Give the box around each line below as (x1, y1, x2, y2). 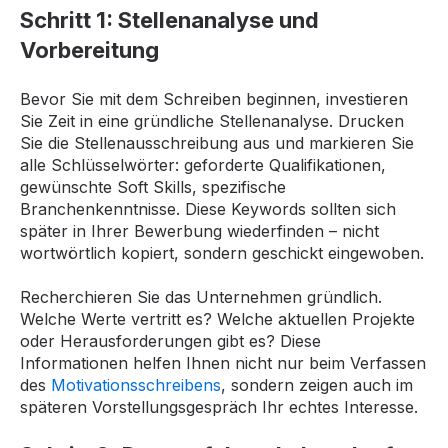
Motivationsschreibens (51, 375, 221, 396)
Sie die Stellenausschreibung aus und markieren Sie (20, 132, 414, 153)
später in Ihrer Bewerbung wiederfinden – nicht (20, 220, 379, 241)
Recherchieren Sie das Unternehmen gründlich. (20, 287, 382, 308)
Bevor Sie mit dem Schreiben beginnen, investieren (20, 88, 408, 109)
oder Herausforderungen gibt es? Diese (20, 331, 321, 352)
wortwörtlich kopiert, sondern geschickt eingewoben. (20, 242, 424, 263)
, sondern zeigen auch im (221, 375, 413, 396)
